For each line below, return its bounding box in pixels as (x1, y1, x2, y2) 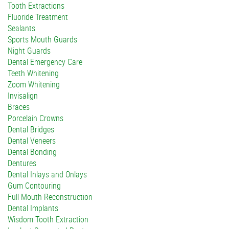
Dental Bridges (8, 124, 54, 135)
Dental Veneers (8, 135, 56, 146)
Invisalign (8, 90, 38, 101)
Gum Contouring (8, 180, 61, 191)
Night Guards (8, 45, 51, 56)
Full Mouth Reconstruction (8, 191, 93, 202)
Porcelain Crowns (8, 112, 63, 124)
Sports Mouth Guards (8, 34, 77, 45)
